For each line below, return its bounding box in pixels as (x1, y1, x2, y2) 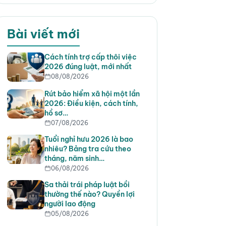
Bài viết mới (7, 26, 80, 42)
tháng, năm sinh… (44, 153, 104, 163)
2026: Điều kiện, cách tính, (44, 98, 138, 108)
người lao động (44, 199, 95, 209)
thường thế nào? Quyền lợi (44, 190, 135, 199)
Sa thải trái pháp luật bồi (44, 180, 130, 190)
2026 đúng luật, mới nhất (44, 62, 132, 72)
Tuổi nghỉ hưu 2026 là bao (44, 134, 133, 144)
